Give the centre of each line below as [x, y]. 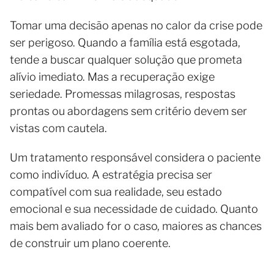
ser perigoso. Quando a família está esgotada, [125, 43]
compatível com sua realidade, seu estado [116, 192]
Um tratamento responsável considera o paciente [135, 158]
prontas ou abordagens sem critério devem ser [128, 111]
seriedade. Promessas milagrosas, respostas [123, 94]
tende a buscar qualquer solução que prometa [126, 60]
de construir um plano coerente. [90, 243]
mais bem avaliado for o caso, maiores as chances [136, 226]
